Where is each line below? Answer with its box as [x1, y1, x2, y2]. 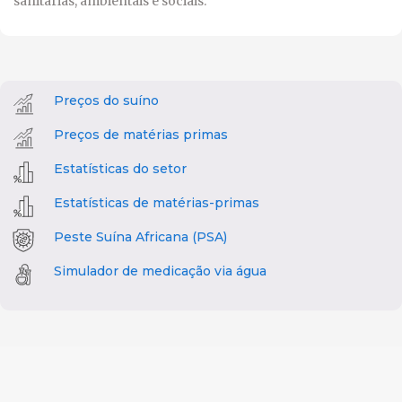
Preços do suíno [54, 92, 159, 109]
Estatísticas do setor [54, 160, 187, 177]
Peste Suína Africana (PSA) [54, 228, 227, 245]
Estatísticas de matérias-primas [54, 194, 259, 211]
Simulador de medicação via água [54, 262, 267, 279]
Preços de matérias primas [54, 126, 228, 143]
